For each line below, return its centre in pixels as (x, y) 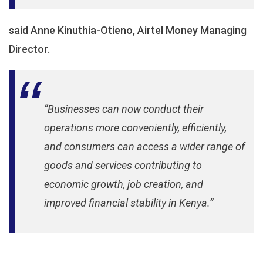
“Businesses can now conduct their (124, 109)
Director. (29, 49)
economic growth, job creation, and (124, 184)
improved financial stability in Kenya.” (129, 203)
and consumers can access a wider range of (144, 146)
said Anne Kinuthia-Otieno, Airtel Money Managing (128, 30)
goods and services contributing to (123, 165)
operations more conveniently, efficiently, (135, 128)
